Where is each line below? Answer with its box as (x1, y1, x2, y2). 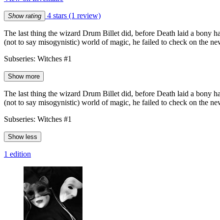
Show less (8, 133, 37, 140)
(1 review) (69, 11, 101, 20)
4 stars (45, 11, 69, 20)
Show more (8, 72, 40, 80)
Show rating (8, 12, 41, 20)
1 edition (4, 149, 31, 158)
